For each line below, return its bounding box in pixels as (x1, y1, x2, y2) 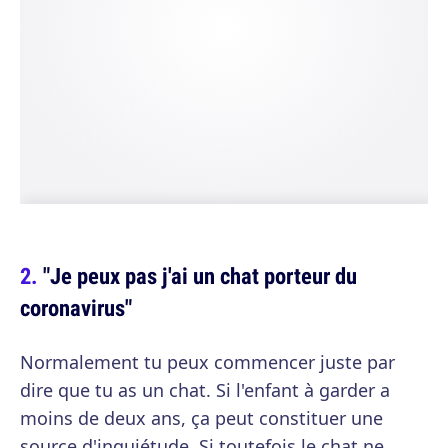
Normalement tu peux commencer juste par (20, 350, 395, 374)
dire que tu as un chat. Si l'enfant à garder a (20, 378, 390, 402)
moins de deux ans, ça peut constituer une (20, 406, 383, 430)
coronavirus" (20, 292, 132, 323)
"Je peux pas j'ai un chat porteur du (43, 260, 357, 291)
